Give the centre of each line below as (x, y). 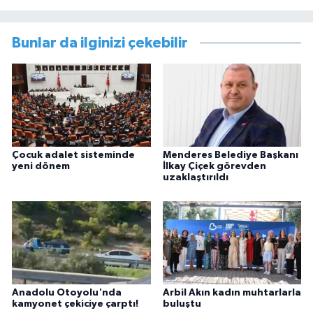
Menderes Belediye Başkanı (230, 155)
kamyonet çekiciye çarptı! (75, 304)
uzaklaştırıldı (195, 178)
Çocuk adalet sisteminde (73, 155)
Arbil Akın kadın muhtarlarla (232, 292)
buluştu (182, 304)
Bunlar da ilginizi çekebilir (100, 43)
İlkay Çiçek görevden (214, 167)
